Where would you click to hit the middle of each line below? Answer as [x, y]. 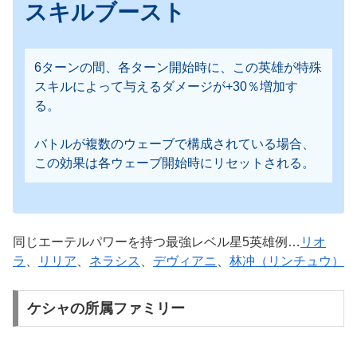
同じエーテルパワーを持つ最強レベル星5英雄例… [157, 241]
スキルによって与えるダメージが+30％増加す [166, 86]
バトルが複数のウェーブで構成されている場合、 [175, 143]
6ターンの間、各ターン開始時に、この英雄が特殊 [178, 67]
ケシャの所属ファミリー [106, 308]
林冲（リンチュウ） [287, 261]
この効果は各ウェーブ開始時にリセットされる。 [175, 163]
